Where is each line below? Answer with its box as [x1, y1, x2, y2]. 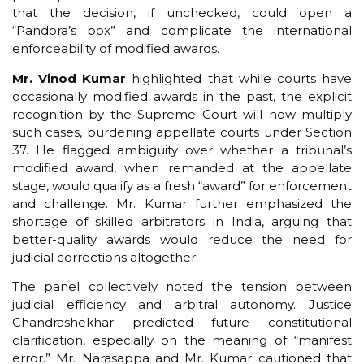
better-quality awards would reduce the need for [12, 231, 352, 247]
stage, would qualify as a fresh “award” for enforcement [12, 177, 352, 193]
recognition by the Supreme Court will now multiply [12, 106, 352, 122]
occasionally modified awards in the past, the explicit [12, 88, 352, 104]
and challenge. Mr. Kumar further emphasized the [12, 195, 352, 211]
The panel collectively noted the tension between [12, 279, 352, 295]
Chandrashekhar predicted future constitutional [12, 314, 352, 331]
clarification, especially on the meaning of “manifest [12, 332, 352, 349]
